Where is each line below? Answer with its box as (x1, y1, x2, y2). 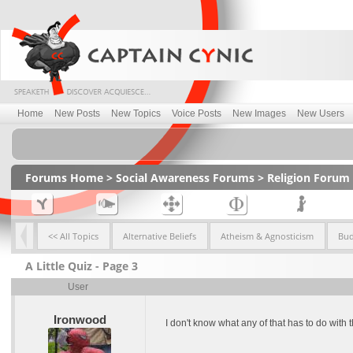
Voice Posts (172, 108, 221, 119)
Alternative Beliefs (123, 230, 196, 242)
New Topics (111, 108, 161, 119)
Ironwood (53, 313, 106, 326)
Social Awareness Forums (115, 170, 255, 185)
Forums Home (24, 170, 103, 185)
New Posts (54, 108, 100, 119)
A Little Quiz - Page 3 (24, 258, 138, 273)
